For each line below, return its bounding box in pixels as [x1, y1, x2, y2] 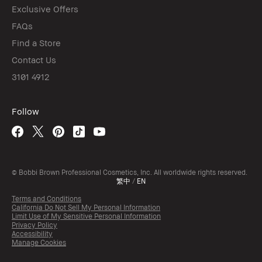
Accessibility [12, 229, 53, 238]
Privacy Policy [12, 220, 57, 229]
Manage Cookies [12, 237, 66, 247]
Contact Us [12, 54, 56, 65]
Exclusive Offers [12, 3, 78, 14]
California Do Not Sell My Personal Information [12, 202, 160, 212]
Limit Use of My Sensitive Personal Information [12, 211, 161, 220]
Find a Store [12, 37, 61, 48]
